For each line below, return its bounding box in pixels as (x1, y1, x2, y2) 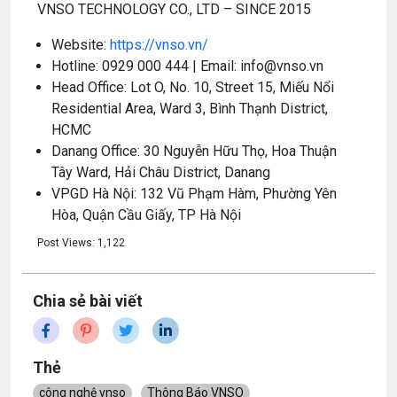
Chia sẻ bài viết (33, 292, 143, 311)
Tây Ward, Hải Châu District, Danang (51, 164, 270, 182)
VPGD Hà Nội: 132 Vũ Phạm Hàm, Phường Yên (51, 185, 337, 203)
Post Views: (37, 237, 95, 250)
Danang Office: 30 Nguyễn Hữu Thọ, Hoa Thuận (51, 143, 337, 160)
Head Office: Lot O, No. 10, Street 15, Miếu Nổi (51, 79, 334, 97)
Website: (51, 36, 110, 54)
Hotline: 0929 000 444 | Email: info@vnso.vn (51, 58, 323, 75)
